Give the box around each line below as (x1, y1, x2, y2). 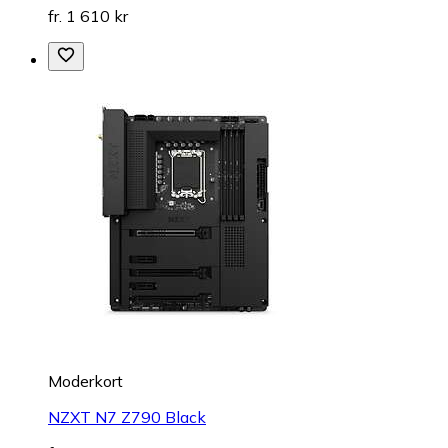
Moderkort (48, 370, 123, 391)
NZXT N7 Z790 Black (48, 406, 206, 427)
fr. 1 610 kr (48, 5, 128, 26)
